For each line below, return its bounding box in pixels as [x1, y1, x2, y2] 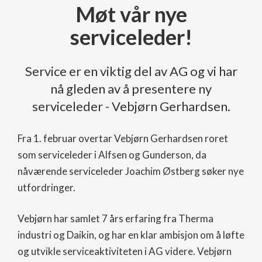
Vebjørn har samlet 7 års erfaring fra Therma [18, 212, 213, 225]
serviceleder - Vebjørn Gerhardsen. [32, 98, 230, 114]
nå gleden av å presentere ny [50, 80, 212, 96]
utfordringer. [18, 181, 75, 194]
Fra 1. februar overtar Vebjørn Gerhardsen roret [18, 132, 228, 144]
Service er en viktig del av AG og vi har [25, 63, 237, 79]
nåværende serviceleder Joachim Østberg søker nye [18, 164, 244, 177]
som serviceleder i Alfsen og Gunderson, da [18, 148, 206, 161]
